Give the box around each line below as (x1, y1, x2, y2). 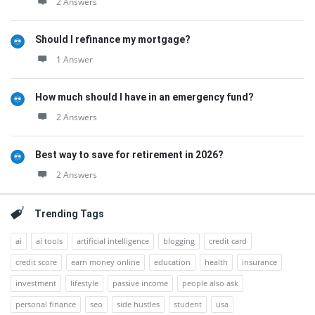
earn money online (71, 257, 140, 267)
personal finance (15, 299, 76, 309)
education (154, 257, 191, 267)
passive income (112, 278, 168, 288)
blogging (163, 236, 195, 246)
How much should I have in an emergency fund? (35, 91, 254, 103)
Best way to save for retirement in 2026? (35, 149, 224, 160)
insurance (242, 257, 277, 267)
